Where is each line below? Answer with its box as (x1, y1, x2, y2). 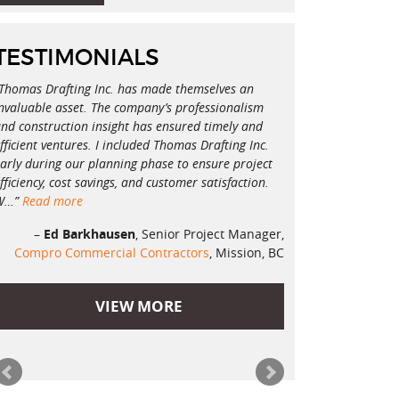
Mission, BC (215, 244, 284, 262)
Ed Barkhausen (43, 225, 135, 243)
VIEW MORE (94, 296, 183, 317)
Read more (22, 192, 83, 210)
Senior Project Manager (141, 225, 281, 243)
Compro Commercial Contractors (13, 244, 209, 262)
